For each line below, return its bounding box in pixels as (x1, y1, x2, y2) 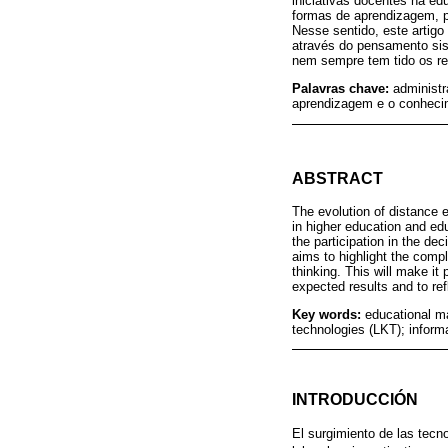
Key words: (292, 306, 365, 322)
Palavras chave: (292, 81, 393, 97)
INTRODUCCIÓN (292, 390, 418, 409)
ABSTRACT (292, 169, 383, 187)
